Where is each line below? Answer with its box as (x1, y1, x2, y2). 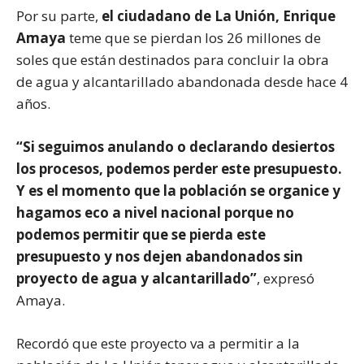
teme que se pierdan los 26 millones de (69, 28, 321, 47)
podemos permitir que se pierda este (16, 224, 266, 244)
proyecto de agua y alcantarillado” (16, 268, 257, 288)
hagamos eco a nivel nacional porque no (16, 202, 294, 222)
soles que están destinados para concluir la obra (16, 50, 329, 69)
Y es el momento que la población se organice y (16, 180, 340, 200)
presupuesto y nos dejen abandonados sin (16, 246, 303, 266)
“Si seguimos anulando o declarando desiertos (16, 136, 335, 156)
